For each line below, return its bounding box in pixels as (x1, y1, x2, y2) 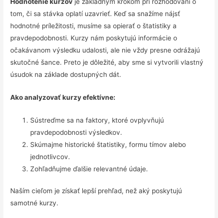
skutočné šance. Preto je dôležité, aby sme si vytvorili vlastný (10, 58, 204, 67)
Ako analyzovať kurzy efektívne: (10, 93, 116, 101)
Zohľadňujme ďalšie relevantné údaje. (30, 164, 148, 173)
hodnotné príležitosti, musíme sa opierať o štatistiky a (10, 22, 177, 30)
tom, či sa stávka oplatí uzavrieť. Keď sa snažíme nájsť (10, 10, 181, 18)
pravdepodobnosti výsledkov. (30, 128, 123, 136)
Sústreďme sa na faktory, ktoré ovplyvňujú (30, 116, 164, 124)
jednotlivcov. (30, 152, 71, 161)
